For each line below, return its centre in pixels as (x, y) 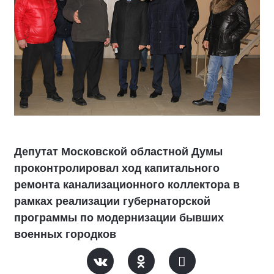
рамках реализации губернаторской (112, 201)
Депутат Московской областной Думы (118, 152)
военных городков (65, 234)
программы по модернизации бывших (119, 218)
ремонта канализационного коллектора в (127, 185)
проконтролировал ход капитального (117, 168)
